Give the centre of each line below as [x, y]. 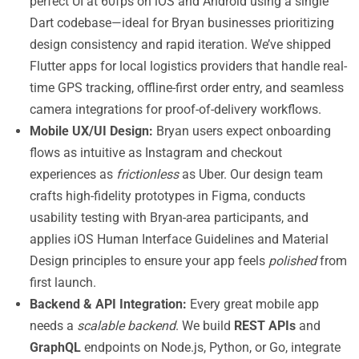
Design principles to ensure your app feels [149, 261]
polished [292, 261]
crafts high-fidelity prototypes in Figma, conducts [167, 196]
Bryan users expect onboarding [242, 131]
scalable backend [126, 326]
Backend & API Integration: [108, 304]
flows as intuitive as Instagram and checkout [156, 153]
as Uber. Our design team [251, 174]
